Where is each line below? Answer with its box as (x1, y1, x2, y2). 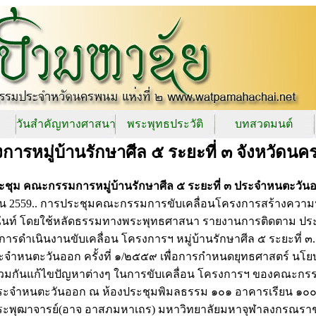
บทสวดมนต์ (235, 118, 293, 130)
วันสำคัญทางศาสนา (16, 118, 116, 130)
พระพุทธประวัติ (126, 118, 203, 130)
